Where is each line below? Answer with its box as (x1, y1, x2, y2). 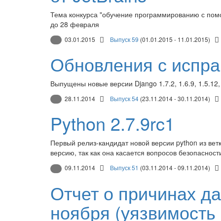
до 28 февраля (50, 19, 99, 29)
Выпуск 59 (110, 35, 139, 43)
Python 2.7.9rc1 (50, 110, 175, 136)
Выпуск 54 (110, 94, 139, 103)
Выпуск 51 (110, 163, 139, 172)
